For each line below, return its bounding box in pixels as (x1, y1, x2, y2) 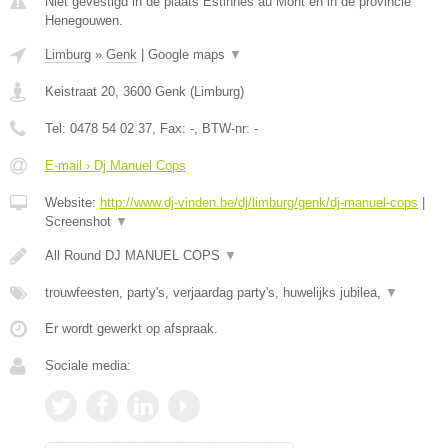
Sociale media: (45, 358, 131, 373)
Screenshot (45, 214, 115, 229)
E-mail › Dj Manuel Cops (45, 158, 186, 173)
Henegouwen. (45, 13, 123, 28)
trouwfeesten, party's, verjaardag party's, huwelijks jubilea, (45, 285, 385, 300)
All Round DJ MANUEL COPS (45, 248, 224, 263)
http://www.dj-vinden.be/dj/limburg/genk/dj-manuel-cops (100, 195, 418, 210)
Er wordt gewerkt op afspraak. (45, 321, 218, 336)
